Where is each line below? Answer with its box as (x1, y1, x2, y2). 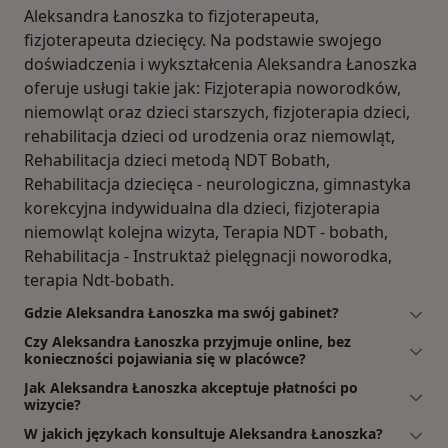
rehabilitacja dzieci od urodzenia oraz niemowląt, (24, 125, 395, 148)
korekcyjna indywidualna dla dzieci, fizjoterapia (24, 197, 380, 220)
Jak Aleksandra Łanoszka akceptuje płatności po (24, 378, 358, 398)
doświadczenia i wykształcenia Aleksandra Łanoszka (24, 53, 417, 76)
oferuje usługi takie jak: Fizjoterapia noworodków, (24, 77, 401, 100)
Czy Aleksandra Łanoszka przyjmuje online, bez (24, 332, 351, 352)
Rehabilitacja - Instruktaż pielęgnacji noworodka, (24, 245, 392, 268)
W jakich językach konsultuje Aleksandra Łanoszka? (24, 424, 383, 444)
